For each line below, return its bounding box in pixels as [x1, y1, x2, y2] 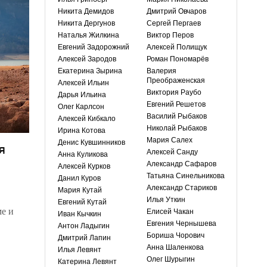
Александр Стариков [147, 184, 217, 192]
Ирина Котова [58, 126, 105, 135]
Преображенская [147, 76, 205, 85]
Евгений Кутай [58, 198, 107, 206]
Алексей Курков [58, 162, 110, 170]
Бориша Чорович [147, 231, 204, 240]
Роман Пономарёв [147, 55, 209, 63]
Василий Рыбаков [147, 112, 207, 120]
